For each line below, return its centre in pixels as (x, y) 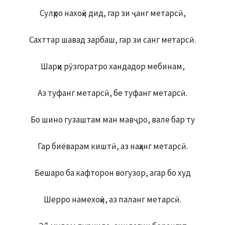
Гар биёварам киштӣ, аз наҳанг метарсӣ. (113, 146)
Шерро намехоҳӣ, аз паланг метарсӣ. (113, 200)
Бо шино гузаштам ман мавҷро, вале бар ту (113, 120)
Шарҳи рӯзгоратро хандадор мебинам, (113, 67)
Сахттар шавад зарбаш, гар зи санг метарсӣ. (113, 40)
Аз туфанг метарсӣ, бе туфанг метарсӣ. (113, 93)
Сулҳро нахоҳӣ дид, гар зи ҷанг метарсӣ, (113, 13)
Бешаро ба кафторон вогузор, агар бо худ (113, 173)
